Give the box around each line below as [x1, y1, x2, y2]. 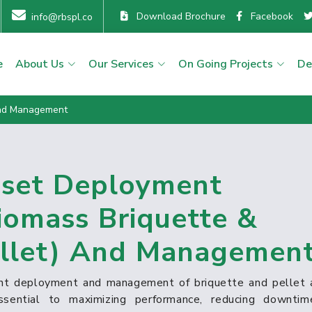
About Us [15, 56, 64, 72]
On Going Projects [178, 56, 273, 72]
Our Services [88, 56, 154, 72]
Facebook [242, 10, 293, 23]
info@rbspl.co [31, 10, 93, 24]
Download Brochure [128, 10, 226, 23]
